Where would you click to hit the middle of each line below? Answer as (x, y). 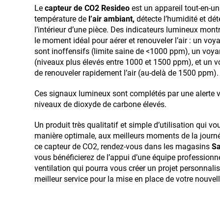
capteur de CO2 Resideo (87, 8)
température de (61, 19)
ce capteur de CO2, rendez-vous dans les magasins (123, 146)
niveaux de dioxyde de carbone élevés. (100, 104)
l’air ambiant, (111, 19)
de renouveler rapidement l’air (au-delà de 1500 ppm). (126, 73)
